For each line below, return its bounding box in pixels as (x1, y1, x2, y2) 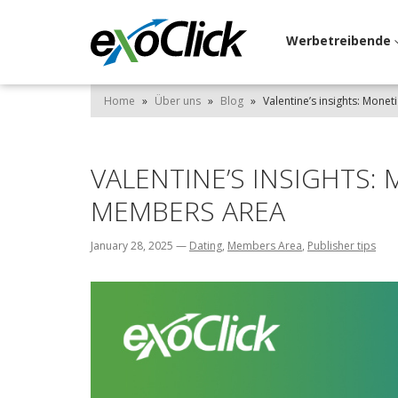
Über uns (155, 93, 201, 108)
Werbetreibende (286, 32, 394, 49)
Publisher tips (307, 238, 376, 253)
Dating (189, 238, 222, 253)
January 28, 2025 (91, 238, 176, 253)
